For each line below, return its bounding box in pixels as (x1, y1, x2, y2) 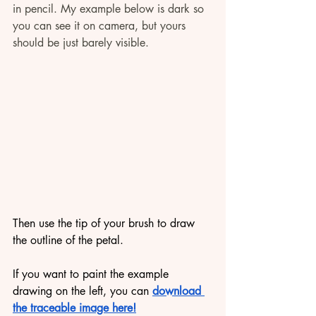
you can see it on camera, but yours (13, 18, 189, 34)
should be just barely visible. (13, 35, 149, 51)
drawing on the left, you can (13, 283, 152, 298)
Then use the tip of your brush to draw (13, 215, 198, 231)
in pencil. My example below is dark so (13, 1, 207, 17)
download (152, 283, 205, 298)
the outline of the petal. (13, 232, 127, 248)
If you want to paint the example (13, 266, 172, 281)
